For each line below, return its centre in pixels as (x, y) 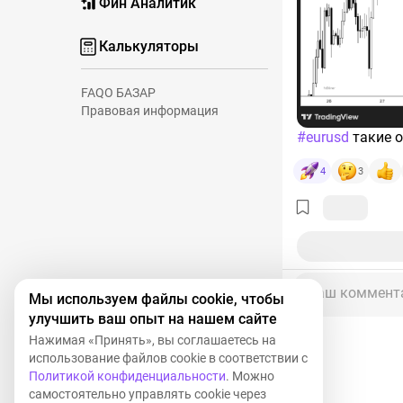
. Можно (250, 376)
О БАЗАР (130, 93)
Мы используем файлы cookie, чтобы (157, 299)
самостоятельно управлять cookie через (148, 394)
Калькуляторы (149, 46)
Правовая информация (150, 111)
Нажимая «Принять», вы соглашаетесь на (152, 340)
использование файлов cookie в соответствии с (168, 358)
